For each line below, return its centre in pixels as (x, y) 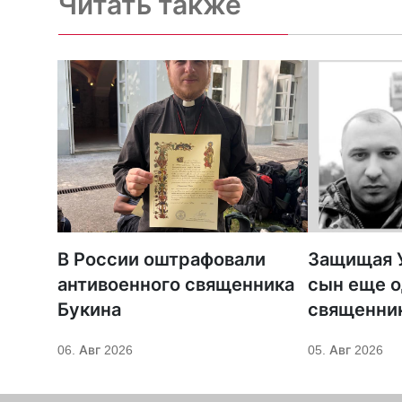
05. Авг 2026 (345, 350)
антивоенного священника (176, 285)
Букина (89, 310)
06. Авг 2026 (95, 350)
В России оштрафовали (162, 260)
